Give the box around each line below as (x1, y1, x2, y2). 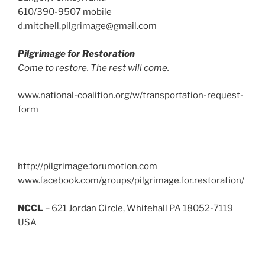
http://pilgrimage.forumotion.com (18, 161, 157, 172)
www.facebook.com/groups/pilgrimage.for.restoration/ (18, 175, 244, 186)
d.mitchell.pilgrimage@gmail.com (18, 21, 157, 31)
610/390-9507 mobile (18, 7, 112, 17)
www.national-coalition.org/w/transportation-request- (18, 90, 244, 101)
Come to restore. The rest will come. (18, 62, 169, 73)
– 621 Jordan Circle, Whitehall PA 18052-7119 (43, 202, 233, 214)
